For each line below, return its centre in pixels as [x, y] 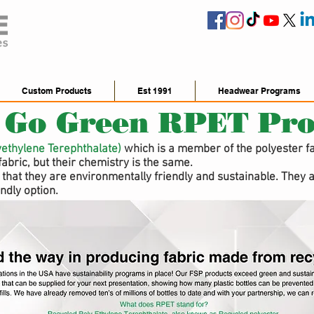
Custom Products [56, 91]
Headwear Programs [259, 91]
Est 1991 [155, 91]
